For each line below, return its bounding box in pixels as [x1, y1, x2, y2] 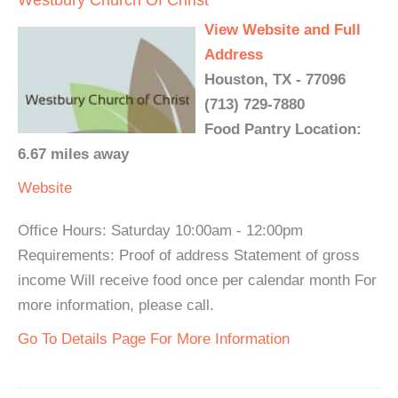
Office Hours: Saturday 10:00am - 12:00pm [18, 222, 303, 239]
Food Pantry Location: [204, 121, 362, 138]
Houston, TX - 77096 [204, 71, 346, 88]
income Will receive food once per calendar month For [18, 272, 377, 289]
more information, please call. [18, 297, 214, 314]
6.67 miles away [18, 146, 129, 163]
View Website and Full [204, 21, 361, 38]
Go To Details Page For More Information [18, 330, 290, 347]
